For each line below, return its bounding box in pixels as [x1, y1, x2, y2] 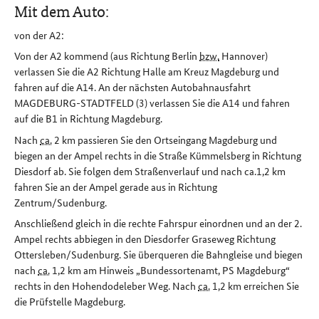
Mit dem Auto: [14, 3, 109, 21]
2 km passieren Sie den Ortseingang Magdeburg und [52, 132, 277, 147]
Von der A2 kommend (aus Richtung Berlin [14, 48, 199, 63]
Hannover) [219, 48, 268, 63]
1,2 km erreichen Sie [210, 278, 299, 293]
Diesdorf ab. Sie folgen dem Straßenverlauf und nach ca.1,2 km [14, 163, 286, 178]
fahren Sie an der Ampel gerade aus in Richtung [14, 179, 217, 194]
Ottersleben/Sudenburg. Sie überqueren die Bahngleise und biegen [14, 247, 303, 262]
